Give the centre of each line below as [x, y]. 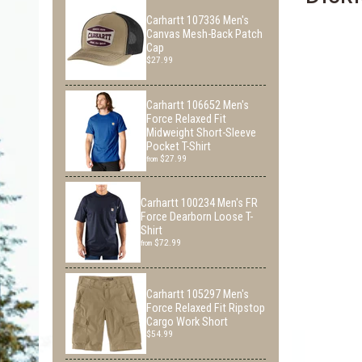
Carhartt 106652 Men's [198, 105]
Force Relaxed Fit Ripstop [206, 308]
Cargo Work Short [187, 322]
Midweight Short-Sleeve [201, 133]
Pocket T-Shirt [179, 146]
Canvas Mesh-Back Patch [204, 34]
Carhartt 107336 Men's [198, 21]
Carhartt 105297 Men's [198, 295]
